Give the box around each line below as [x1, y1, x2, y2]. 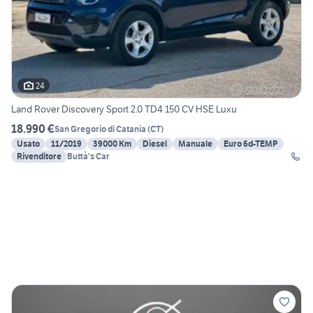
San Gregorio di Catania [54, 123, 146, 134]
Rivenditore [17, 151, 61, 162]
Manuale [178, 138, 212, 150]
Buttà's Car [67, 151, 110, 162]
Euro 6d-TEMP [224, 138, 278, 150]
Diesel [143, 138, 167, 150]
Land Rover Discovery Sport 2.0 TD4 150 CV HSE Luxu [11, 103, 237, 116]
